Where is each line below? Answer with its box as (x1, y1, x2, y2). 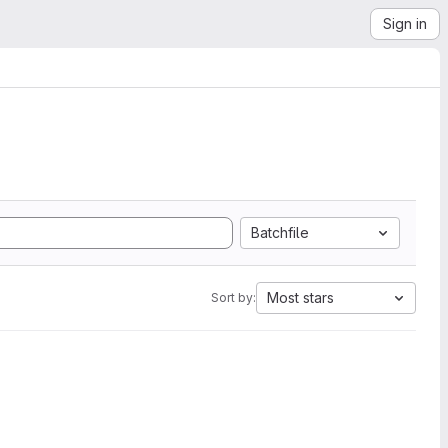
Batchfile (251, 224, 309, 241)
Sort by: (211, 290, 256, 305)
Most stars (267, 289, 334, 306)
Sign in (383, 15, 427, 32)
